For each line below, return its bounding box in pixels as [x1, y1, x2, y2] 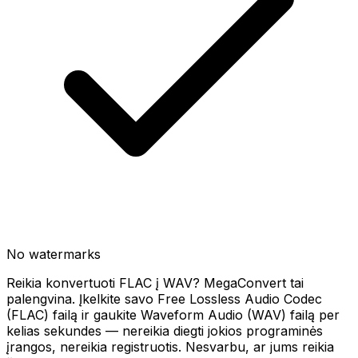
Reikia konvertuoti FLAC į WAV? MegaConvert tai [6, 275, 304, 291]
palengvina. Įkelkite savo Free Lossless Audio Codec [6, 291, 322, 307]
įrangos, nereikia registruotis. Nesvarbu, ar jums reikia [6, 339, 334, 355]
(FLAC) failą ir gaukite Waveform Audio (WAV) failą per [6, 307, 340, 323]
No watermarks [6, 246, 101, 262]
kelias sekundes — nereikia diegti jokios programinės [6, 323, 323, 339]
